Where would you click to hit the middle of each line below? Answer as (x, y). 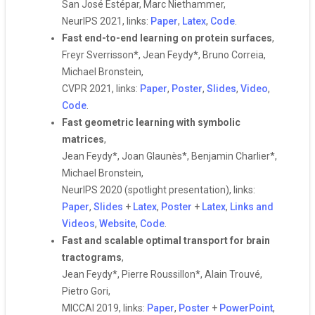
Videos (78, 224)
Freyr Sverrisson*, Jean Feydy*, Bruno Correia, (164, 55)
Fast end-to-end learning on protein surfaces (167, 38)
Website (117, 224)
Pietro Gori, (86, 291)
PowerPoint (246, 308)
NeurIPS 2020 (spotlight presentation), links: (159, 190)
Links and (252, 207)
